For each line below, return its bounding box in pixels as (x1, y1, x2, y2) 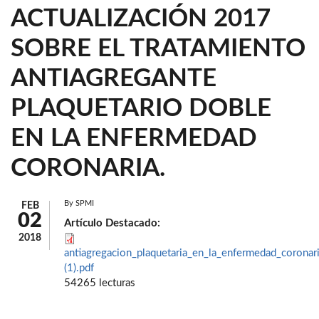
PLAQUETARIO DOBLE (11, 96, 271, 121)
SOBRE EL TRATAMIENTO (11, 36, 305, 61)
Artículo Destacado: (64, 218, 163, 229)
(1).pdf (64, 263, 94, 273)
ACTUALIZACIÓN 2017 (11, 6, 271, 31)
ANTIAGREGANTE (11, 66, 216, 91)
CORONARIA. (11, 156, 165, 181)
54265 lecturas (64, 278, 135, 288)
